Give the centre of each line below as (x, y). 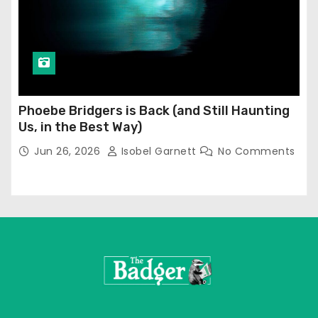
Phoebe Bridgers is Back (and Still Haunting (154, 111)
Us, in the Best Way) (80, 127)
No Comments (257, 152)
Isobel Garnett (159, 152)
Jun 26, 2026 (69, 152)
